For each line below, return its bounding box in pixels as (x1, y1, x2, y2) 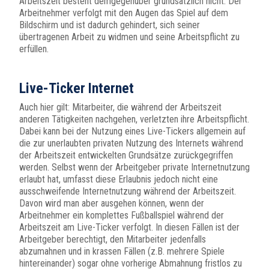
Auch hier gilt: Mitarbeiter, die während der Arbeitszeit (19, 101, 222, 113)
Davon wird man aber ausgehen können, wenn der (19, 198, 204, 210)
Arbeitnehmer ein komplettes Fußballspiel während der (19, 210, 224, 222)
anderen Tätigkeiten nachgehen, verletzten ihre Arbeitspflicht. (19, 113, 249, 125)
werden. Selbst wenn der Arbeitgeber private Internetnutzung (19, 162, 250, 174)
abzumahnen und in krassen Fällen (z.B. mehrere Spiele (19, 246, 225, 258)
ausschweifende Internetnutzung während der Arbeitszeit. (19, 186, 236, 198)
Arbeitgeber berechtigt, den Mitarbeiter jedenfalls (19, 234, 206, 246)
